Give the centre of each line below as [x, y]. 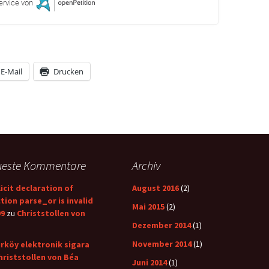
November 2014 [162, 244]
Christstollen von [51, 213]
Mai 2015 [148, 207]
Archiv [146, 165]
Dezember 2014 [162, 225]
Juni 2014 [150, 262]
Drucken [68, 71]
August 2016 [156, 188]
